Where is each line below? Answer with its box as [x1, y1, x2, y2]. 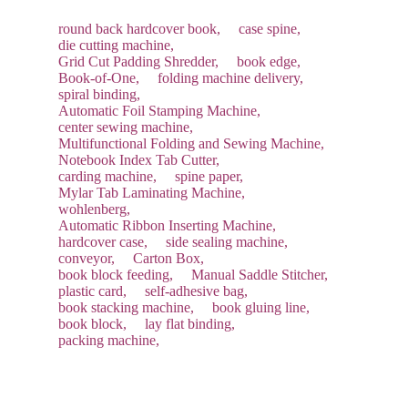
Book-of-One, [58, 70, 139, 87]
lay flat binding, [145, 316, 235, 332]
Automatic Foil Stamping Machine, [58, 103, 260, 119]
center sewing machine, [58, 119, 193, 136]
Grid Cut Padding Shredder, [58, 54, 219, 70]
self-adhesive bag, [145, 283, 248, 300]
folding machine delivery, [158, 70, 303, 87]
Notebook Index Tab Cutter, [58, 152, 219, 168]
